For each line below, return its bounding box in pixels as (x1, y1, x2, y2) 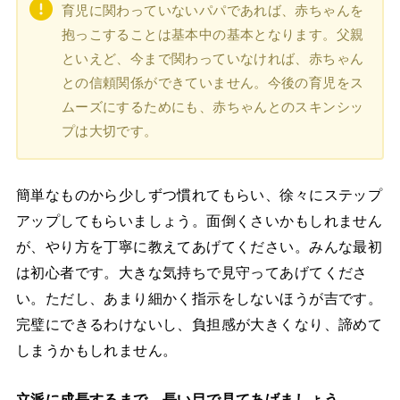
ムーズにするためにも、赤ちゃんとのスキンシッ (61, 99, 364, 115)
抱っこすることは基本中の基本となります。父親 (61, 27, 364, 43)
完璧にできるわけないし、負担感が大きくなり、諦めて (15, 315, 383, 332)
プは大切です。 (61, 123, 158, 139)
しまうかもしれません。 (15, 341, 178, 358)
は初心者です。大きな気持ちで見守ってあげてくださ (15, 263, 368, 280)
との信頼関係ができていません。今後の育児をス (61, 75, 364, 91)
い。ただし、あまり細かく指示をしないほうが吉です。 (15, 289, 383, 306)
